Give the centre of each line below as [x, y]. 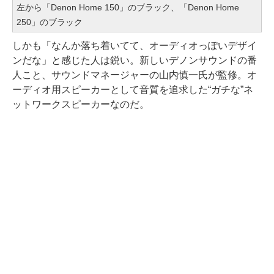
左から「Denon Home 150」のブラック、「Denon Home [128, 8]
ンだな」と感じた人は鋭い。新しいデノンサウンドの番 [135, 61]
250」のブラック [50, 22]
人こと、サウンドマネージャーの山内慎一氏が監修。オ [135, 75]
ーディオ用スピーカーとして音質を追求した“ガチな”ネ [133, 90]
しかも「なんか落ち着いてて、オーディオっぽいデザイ [135, 46]
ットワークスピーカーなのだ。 [81, 105]
